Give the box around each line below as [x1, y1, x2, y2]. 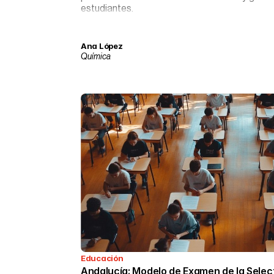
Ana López [81, 41, 123, 51]
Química [81, 53, 111, 61]
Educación [81, 253, 124, 263]
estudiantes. [81, 4, 133, 13]
